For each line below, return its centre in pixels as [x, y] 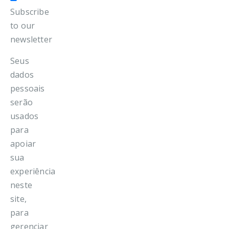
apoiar [23, 144]
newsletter [31, 40]
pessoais [28, 89]
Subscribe [30, 12]
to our [23, 26]
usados [25, 116]
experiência [33, 171]
